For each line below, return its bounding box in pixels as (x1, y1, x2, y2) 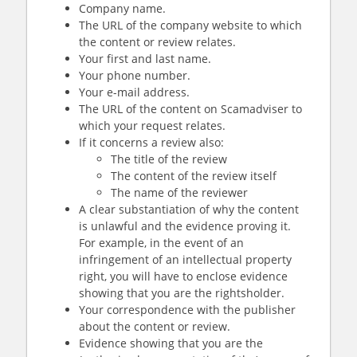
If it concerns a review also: (79, 135, 224, 150)
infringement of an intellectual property (79, 252, 292, 267)
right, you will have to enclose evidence (79, 269, 288, 284)
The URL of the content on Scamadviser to (79, 101, 302, 116)
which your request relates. (79, 118, 226, 133)
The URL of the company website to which (79, 18, 302, 33)
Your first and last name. (79, 51, 211, 66)
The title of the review (111, 151, 227, 167)
